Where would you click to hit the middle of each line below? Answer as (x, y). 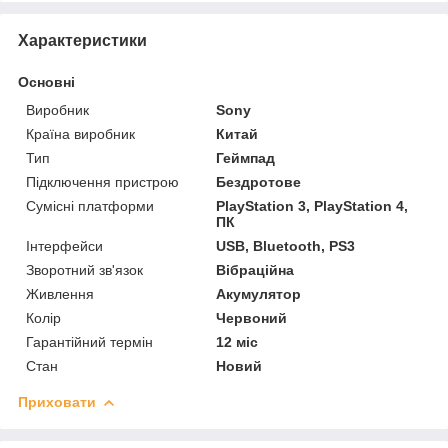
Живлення (60, 293)
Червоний (252, 317)
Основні (46, 81)
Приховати (57, 401)
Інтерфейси (64, 245)
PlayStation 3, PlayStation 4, (312, 205)
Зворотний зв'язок (84, 269)
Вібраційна (255, 269)
